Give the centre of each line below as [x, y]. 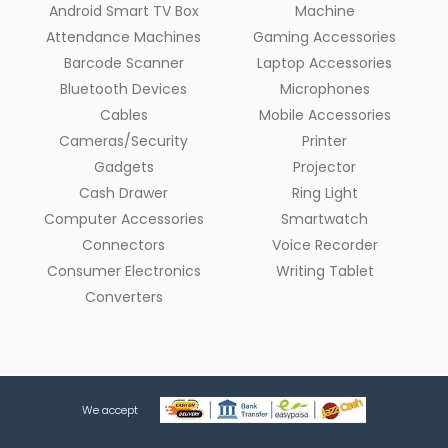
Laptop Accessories [324, 63]
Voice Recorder [324, 245]
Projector [324, 167]
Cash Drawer [123, 193]
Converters [123, 297]
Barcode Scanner [123, 63]
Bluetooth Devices [123, 89]
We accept [109, 409]
